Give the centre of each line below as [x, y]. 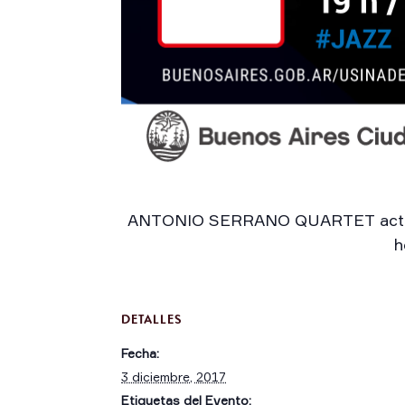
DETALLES [152, 318]
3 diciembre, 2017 [174, 376]
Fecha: [141, 353]
